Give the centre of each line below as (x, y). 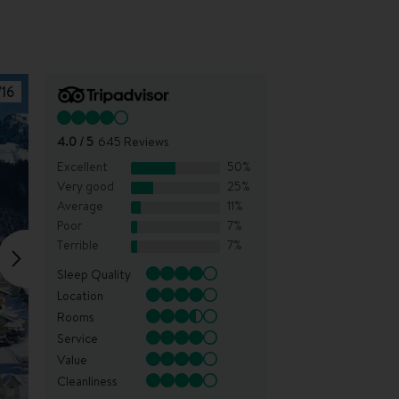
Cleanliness (87, 381)
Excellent (82, 166)
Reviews (147, 141)
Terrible (78, 244)
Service (77, 338)
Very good (85, 186)
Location (80, 295)
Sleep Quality (94, 274)
